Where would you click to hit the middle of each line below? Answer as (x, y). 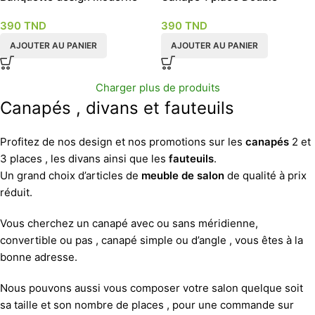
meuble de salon (181, 175)
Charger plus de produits (157, 88)
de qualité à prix (265, 175)
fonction (182, 12)
